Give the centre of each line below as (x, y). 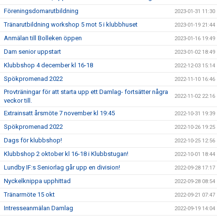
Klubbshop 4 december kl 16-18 (48, 65)
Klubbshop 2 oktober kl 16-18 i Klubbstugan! (66, 154)
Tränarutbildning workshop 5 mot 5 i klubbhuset (71, 24)
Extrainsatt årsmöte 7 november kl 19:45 (59, 113)
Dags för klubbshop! (33, 140)
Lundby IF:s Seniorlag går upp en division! (62, 167)
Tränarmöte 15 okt (29, 194)
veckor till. (18, 101)
